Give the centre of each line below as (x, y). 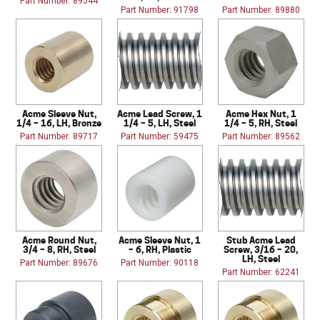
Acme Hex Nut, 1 (261, 114)
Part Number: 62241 (261, 272)
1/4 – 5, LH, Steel (160, 123)
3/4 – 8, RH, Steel (59, 250)
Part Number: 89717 (59, 137)
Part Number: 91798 (160, 10)
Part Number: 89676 (59, 263)
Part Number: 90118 (160, 263)
